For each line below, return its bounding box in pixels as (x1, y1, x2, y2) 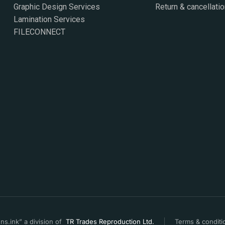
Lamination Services (14, 15, 85, 25)
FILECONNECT (14, 27, 66, 37)
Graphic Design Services (14, 2, 100, 12)
